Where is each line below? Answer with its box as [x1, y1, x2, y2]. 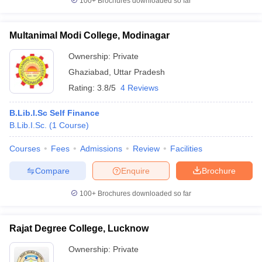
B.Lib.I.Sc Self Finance [9, 108, 99, 118]
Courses [9, 144, 40, 153]
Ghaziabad [68, 67, 109, 77]
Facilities [170, 144, 202, 153]
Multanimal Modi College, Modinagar [9, 30, 170, 40]
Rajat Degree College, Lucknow [9, 223, 149, 233]
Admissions [80, 144, 122, 153]
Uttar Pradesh [113, 67, 165, 77]
